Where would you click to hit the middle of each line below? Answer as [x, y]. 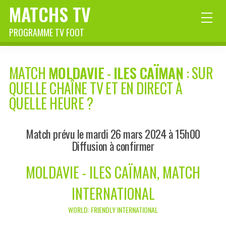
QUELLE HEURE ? [51, 103]
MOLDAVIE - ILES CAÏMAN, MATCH [113, 173]
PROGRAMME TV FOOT [47, 32]
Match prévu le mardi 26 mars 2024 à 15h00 [113, 134]
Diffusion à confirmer [113, 146]
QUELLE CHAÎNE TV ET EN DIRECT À [96, 88]
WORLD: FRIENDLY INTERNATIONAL [113, 210]
